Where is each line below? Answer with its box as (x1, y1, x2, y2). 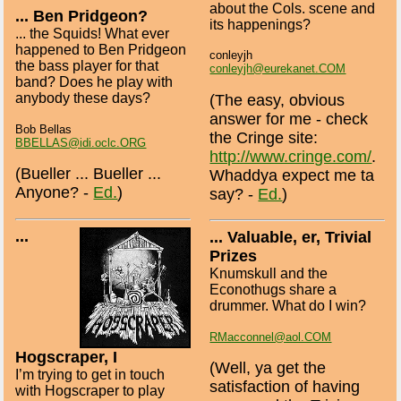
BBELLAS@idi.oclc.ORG (15, 135, 147, 149)
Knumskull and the (209, 266, 328, 282)
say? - (209, 184, 259, 203)
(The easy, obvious (209, 90, 346, 109)
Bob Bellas (15, 122, 73, 136)
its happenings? (209, 16, 311, 32)
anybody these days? (15, 90, 151, 107)
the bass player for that (15, 58, 159, 74)
